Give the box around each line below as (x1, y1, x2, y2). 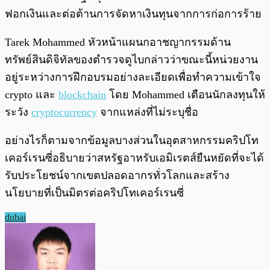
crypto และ (5, 89, 58, 101)
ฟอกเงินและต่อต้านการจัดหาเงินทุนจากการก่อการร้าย (5, 8, 262, 20)
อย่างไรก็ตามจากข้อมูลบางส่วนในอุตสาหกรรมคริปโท (5, 134, 259, 147)
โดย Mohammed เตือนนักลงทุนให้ (106, 89, 265, 101)
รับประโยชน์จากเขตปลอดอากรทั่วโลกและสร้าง (5, 169, 230, 182)
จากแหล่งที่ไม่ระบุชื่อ (97, 106, 198, 119)
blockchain (58, 89, 106, 101)
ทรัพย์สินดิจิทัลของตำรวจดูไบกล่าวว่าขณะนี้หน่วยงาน (5, 54, 258, 66)
